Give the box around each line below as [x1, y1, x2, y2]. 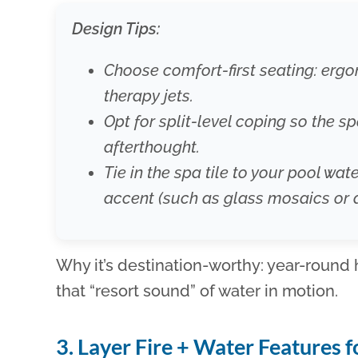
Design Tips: [72, 19, 161, 39]
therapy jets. [104, 86, 194, 106]
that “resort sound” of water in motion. [56, 281, 339, 301]
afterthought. [104, 137, 201, 157]
